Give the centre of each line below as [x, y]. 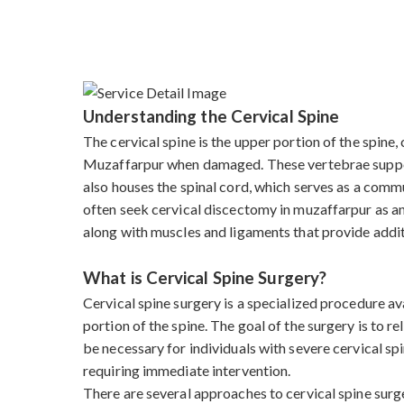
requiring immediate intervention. [187, 370]
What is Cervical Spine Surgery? [205, 278]
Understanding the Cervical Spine [211, 116]
